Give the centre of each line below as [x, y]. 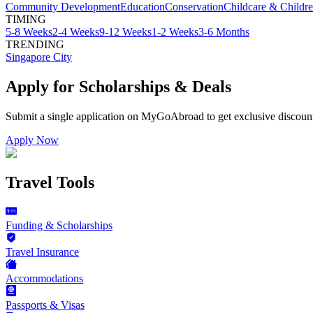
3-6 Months [224, 31]
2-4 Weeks [76, 31]
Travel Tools [50, 182]
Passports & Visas [45, 305]
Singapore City [39, 57]
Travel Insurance [42, 252]
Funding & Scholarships [59, 226]
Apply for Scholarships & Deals [118, 86]
